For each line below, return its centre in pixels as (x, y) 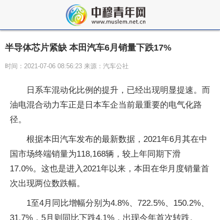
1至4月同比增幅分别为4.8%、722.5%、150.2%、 (118, 203)
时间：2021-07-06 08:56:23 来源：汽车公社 (67, 66)
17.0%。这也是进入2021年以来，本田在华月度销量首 (110, 169)
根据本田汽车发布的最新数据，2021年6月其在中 (117, 139)
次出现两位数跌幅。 (47, 183)
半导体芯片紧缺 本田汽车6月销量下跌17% (88, 48)
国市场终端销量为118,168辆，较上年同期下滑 (95, 154)
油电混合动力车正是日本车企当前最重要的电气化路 (106, 105)
